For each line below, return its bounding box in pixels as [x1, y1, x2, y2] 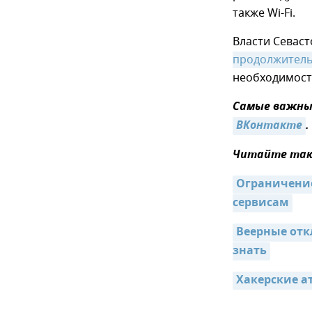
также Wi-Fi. [233, 5, 295, 22]
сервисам [233, 194, 289, 213]
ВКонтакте [236, 117, 302, 136]
